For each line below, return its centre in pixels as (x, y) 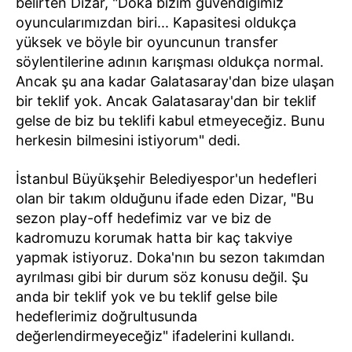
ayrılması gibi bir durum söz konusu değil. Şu (162, 277)
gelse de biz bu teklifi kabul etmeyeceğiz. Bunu (170, 121)
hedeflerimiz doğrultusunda (106, 317)
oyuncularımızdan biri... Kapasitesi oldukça (156, 23)
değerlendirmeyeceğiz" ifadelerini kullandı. (155, 336)
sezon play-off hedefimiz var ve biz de (143, 218)
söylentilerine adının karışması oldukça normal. (170, 62)
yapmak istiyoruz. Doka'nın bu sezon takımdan (170, 258)
